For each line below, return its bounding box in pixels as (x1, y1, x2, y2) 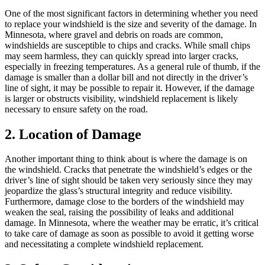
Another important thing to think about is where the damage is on (5, 154, 247, 164)
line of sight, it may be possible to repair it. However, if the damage (5, 82, 254, 93)
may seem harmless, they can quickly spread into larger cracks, (5, 50, 238, 61)
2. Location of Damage (5, 126, 141, 142)
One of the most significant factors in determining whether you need (5, 8, 258, 18)
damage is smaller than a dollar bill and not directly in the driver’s (5, 72, 248, 82)
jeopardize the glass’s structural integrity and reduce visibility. (5, 186, 232, 196)
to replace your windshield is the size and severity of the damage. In (5, 18, 257, 29)
